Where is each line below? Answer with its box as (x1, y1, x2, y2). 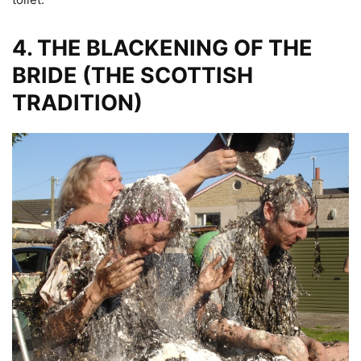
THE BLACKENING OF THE (37, 34, 313, 61)
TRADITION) (12, 89, 143, 116)
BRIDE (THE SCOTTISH (12, 61, 253, 89)
